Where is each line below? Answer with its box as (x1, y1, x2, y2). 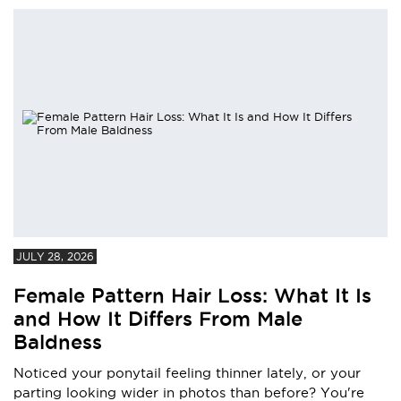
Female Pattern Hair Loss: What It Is (13, 285, 371, 307)
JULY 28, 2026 (16, 251, 95, 263)
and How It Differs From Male (13, 308, 303, 330)
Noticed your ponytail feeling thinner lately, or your (13, 365, 361, 381)
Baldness (13, 331, 102, 354)
